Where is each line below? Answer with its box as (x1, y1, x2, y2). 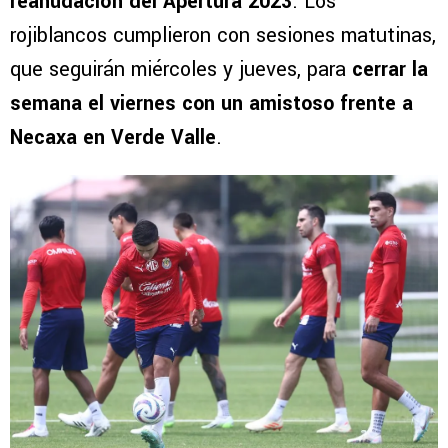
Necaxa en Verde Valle (10, 122, 216, 152)
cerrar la (352, 54, 428, 84)
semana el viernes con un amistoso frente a (10, 88, 413, 118)
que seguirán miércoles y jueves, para (10, 54, 352, 84)
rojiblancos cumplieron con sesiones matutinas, (10, 20, 436, 50)
